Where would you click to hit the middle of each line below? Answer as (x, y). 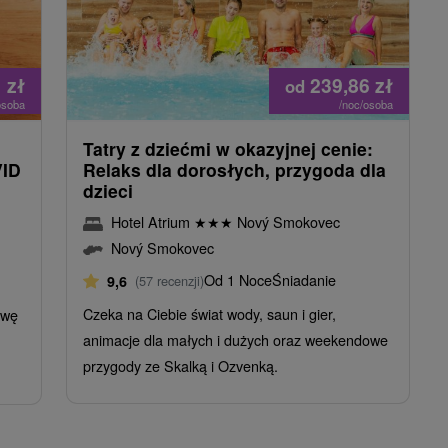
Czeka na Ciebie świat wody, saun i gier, (209, 313)
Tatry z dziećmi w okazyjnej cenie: (228, 148)
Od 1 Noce (238, 279)
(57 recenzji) (169, 280)
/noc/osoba (366, 103)
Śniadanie (304, 279)
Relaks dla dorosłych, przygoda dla (234, 169)
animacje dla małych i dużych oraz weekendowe (235, 339)
